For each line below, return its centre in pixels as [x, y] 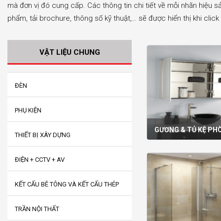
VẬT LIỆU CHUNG [70, 52]
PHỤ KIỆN [28, 110]
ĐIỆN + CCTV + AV [40, 160]
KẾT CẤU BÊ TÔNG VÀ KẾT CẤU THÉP [67, 184]
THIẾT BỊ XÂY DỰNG [43, 135]
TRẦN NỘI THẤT [37, 209]
